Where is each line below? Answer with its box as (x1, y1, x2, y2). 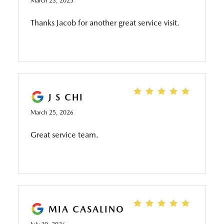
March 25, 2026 (30, 109, 73, 116)
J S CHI (48, 91, 83, 102)
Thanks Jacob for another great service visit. (30, 18, 179, 27)
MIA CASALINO (48, 203, 124, 214)
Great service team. (30, 130, 98, 139)
